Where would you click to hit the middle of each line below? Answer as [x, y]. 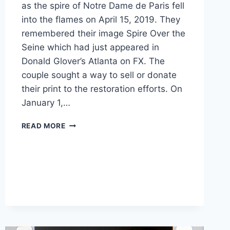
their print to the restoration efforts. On [102, 89]
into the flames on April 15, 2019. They [101, 19]
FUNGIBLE [84, 177]
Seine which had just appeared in [90, 47]
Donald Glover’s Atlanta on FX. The [93, 61]
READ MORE [43, 126]
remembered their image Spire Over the [103, 33]
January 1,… [46, 102]
